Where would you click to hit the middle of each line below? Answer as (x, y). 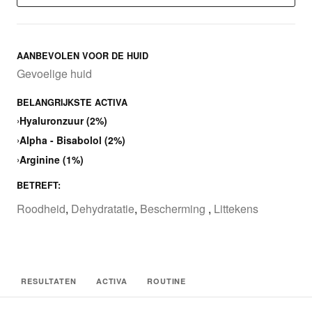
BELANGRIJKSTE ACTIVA (72, 103)
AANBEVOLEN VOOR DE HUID (83, 56)
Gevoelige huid (54, 74)
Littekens (236, 209)
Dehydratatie (103, 209)
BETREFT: (39, 186)
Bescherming (174, 209)
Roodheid (41, 209)
